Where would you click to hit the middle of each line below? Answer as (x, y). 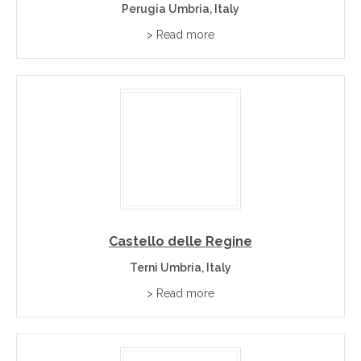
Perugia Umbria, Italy (180, 9)
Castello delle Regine (180, 241)
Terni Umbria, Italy (180, 268)
